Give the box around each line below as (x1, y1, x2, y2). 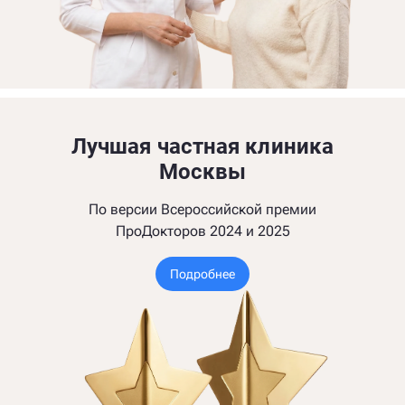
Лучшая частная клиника (71, 134, 334, 159)
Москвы (158, 159, 247, 184)
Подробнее (170, 267, 235, 281)
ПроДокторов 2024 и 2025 (115, 222, 290, 240)
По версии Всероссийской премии (89, 201, 316, 218)
